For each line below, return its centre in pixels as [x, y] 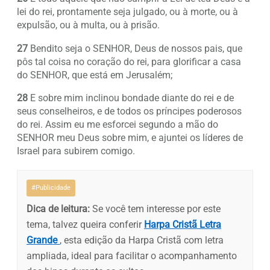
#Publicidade [51, 187]
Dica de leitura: [58, 209]
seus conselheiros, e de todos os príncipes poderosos [129, 111]
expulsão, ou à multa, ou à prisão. [88, 25]
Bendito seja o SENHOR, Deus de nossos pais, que [135, 48]
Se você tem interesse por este [155, 209]
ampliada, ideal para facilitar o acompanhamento [132, 256]
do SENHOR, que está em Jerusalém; [95, 75]
